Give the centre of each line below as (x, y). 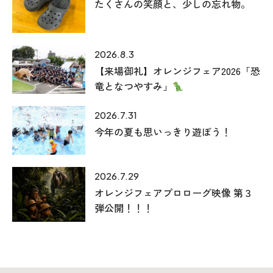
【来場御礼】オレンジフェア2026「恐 (177, 71)
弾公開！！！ (124, 208)
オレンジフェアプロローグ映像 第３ (174, 193)
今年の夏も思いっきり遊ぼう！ (163, 132)
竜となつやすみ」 (133, 86)
